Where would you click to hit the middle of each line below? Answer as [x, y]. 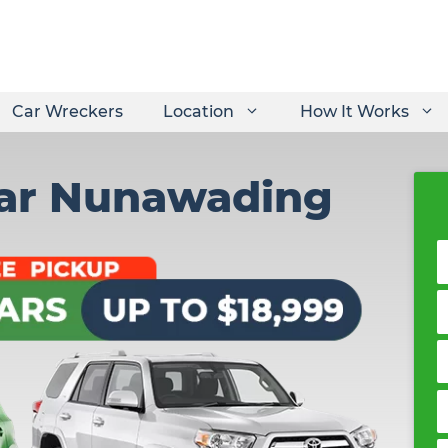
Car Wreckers [67, 111]
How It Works [354, 111]
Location [198, 111]
